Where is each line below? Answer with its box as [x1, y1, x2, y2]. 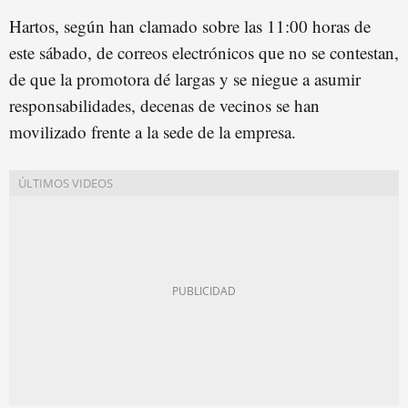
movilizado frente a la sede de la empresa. [9, 119, 296, 143]
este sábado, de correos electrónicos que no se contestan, [9, 40, 399, 64]
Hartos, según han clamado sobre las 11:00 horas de [9, 14, 371, 37]
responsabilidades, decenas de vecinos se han [9, 93, 320, 117]
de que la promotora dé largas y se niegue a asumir [9, 66, 361, 90]
